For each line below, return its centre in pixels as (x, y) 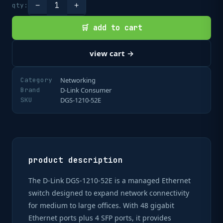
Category (36, 80)
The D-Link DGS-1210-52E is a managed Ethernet (110, 180)
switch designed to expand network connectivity (109, 193)
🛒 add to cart (111, 28)
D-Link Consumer (86, 90)
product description (76, 160)
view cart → (111, 53)
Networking (78, 80)
